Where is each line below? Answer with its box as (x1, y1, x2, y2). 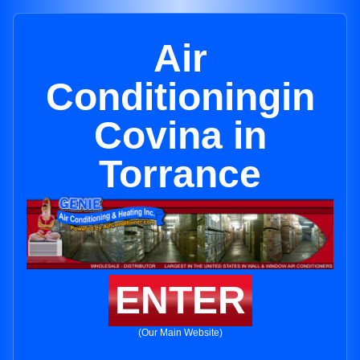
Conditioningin (45, 76, 315, 118)
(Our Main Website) (137, 327, 223, 339)
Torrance (99, 153, 261, 195)
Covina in (93, 114, 267, 157)
